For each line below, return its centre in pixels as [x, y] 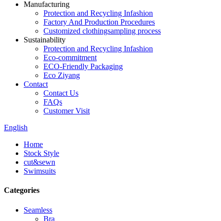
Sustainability [45, 40]
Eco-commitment [70, 57]
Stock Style [41, 153]
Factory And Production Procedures [99, 22]
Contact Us [61, 93]
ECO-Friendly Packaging [83, 66]
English [16, 128]
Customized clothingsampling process [102, 31]
